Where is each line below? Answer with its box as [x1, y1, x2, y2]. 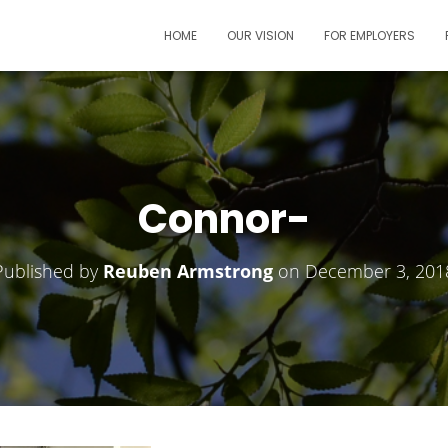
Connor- [137, 191, 311, 247]
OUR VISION [227, 27, 294, 44]
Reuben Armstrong [103, 259, 273, 283]
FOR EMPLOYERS [324, 27, 415, 44]
